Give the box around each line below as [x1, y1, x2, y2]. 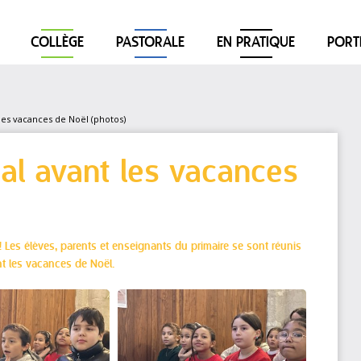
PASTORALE [116, 35, 185, 52]
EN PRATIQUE [217, 35, 295, 52]
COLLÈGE [31, 35, 84, 52]
